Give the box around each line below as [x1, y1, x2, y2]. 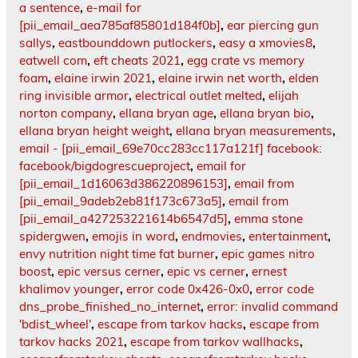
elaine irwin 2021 [54, 70, 152, 86]
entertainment [249, 229, 328, 245]
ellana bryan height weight [19, 123, 169, 139]
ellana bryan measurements [176, 123, 332, 139]
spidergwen [19, 229, 86, 245]
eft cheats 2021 [93, 53, 181, 69]
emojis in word [92, 229, 175, 245]
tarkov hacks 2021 [19, 334, 124, 350]
